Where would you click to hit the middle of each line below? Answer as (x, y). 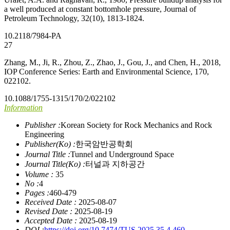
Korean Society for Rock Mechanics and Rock (136, 125)
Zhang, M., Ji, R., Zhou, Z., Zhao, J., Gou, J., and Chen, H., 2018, (112, 62)
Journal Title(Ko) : (55, 164)
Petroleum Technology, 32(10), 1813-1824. (74, 18)
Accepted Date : (51, 220)
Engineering (44, 134)
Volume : (39, 174)
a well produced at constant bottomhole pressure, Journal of (100, 9)
